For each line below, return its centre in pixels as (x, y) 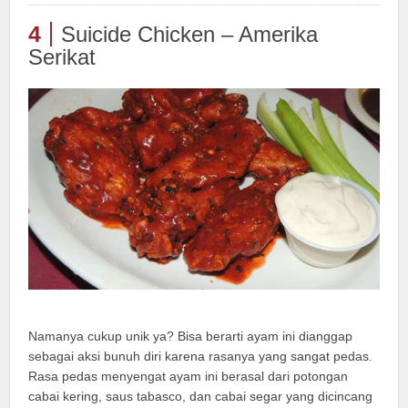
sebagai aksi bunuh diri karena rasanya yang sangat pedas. (201, 356)
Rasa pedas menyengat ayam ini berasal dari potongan (189, 376)
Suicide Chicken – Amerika (190, 34)
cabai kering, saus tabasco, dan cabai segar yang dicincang (201, 396)
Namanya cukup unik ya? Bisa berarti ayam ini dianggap (191, 336)
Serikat (62, 56)
